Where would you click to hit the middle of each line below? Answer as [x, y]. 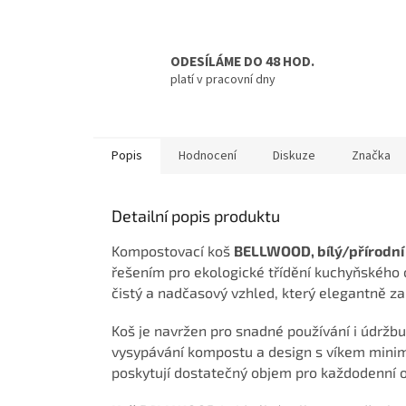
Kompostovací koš [173, 250]
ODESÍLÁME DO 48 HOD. [242, 61]
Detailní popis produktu [196, 215]
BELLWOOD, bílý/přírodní [319, 250]
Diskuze [294, 155]
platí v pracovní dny [223, 79]
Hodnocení [208, 155]
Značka [371, 155]
